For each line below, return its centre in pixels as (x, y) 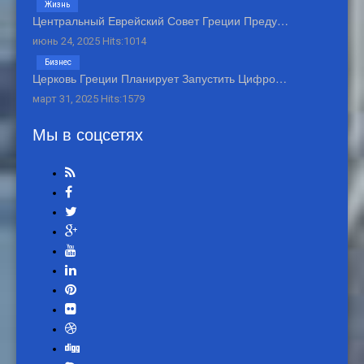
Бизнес (58, 63)
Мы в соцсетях (88, 134)
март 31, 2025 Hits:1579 (89, 99)
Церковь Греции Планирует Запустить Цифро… (160, 78)
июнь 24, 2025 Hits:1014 (89, 41)
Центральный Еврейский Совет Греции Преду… (160, 21)
